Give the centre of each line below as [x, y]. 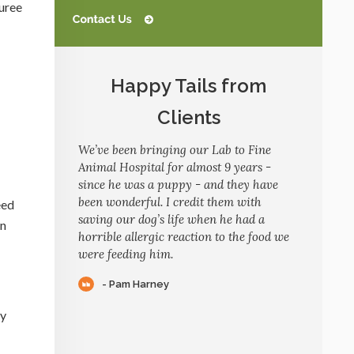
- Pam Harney [136, 284]
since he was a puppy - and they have [178, 184]
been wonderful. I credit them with [170, 201]
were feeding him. [126, 254]
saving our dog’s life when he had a [171, 219]
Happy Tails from [188, 85]
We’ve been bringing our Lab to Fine [175, 149]
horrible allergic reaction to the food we [184, 236]
